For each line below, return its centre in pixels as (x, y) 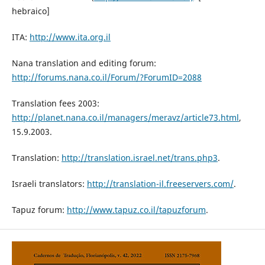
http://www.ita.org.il (70, 37)
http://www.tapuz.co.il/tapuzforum (136, 209)
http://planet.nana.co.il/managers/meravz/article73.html (125, 117)
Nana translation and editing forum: (84, 63)
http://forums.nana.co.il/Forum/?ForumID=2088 (106, 77)
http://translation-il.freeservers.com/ (160, 183)
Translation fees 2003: (55, 103)
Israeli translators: (49, 183)
